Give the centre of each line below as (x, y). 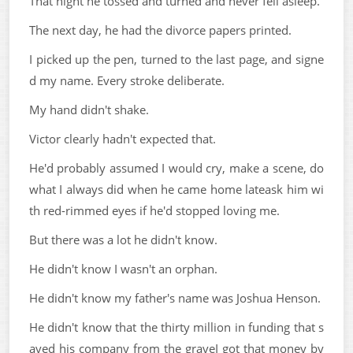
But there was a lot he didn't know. (123, 240)
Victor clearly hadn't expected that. (123, 139)
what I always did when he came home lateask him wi (176, 189)
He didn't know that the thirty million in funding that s (176, 327)
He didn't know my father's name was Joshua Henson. (175, 298)
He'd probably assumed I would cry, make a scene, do (176, 168)
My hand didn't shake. (89, 110)
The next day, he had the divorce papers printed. (160, 30)
